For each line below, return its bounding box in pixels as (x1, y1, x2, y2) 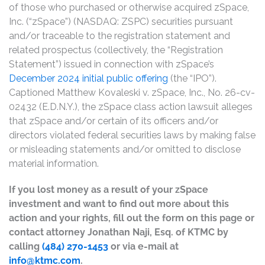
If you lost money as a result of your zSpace (9, 183, 208, 195)
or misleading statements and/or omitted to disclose (9, 143, 241, 155)
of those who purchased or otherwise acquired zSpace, (9, 1, 249, 13)
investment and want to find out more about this (9, 198, 229, 209)
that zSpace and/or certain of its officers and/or (9, 115, 218, 127)
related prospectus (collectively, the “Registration (9, 44, 223, 56)
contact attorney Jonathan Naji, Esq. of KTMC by (9, 226, 228, 238)
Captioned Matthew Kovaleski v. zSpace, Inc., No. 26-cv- (9, 86, 255, 98)
